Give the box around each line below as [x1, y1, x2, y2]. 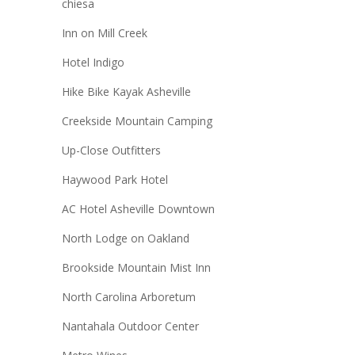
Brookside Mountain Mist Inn [61, 259, 211, 275]
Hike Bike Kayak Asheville [61, 83, 191, 99]
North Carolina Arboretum [61, 288, 196, 304]
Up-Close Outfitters [61, 142, 161, 158]
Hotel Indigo [61, 54, 124, 70]
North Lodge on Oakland [61, 230, 189, 246]
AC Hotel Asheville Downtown [61, 200, 215, 216]
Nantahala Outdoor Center [61, 318, 199, 334]
